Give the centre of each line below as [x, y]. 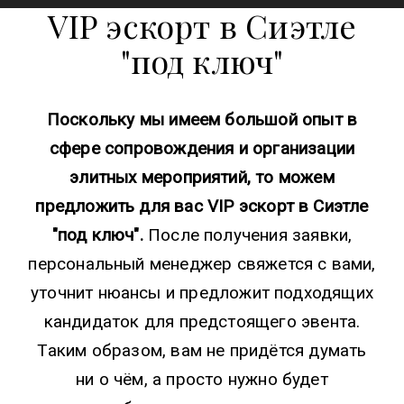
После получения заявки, [250, 235]
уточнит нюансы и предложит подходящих [202, 293]
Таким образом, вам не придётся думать [202, 351]
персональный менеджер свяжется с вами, [202, 264]
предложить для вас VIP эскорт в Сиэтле [202, 207]
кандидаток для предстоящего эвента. [202, 322]
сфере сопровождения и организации [202, 149]
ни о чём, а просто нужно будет [202, 380]
